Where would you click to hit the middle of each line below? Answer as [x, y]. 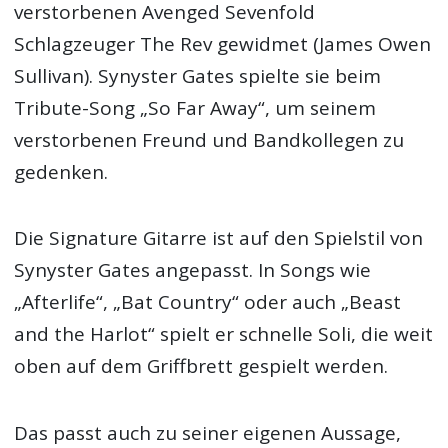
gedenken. [61, 172]
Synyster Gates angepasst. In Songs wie [193, 270]
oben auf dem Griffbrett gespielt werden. [201, 366]
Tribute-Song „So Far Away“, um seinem [195, 108]
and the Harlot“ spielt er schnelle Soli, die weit [224, 334]
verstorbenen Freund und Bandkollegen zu [209, 140]
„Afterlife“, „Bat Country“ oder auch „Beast [208, 302]
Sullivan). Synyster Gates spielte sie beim [198, 76]
